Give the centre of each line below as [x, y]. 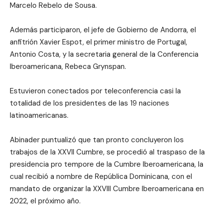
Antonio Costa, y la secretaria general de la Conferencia [104, 54]
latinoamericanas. [39, 115]
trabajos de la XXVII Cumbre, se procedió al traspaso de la [107, 152]
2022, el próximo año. [45, 201]
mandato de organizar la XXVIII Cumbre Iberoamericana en [107, 188]
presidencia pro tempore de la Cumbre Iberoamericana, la [107, 164]
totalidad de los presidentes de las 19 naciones [89, 103]
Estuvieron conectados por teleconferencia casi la [95, 91]
